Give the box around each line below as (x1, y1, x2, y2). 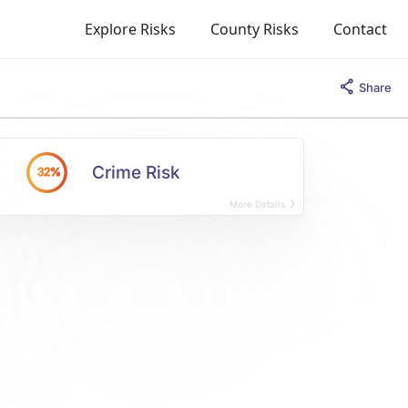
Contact (333, 19, 387, 39)
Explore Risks (85, 19, 176, 39)
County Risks (210, 19, 299, 39)
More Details (229, 199, 288, 209)
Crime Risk (92, 161, 181, 183)
